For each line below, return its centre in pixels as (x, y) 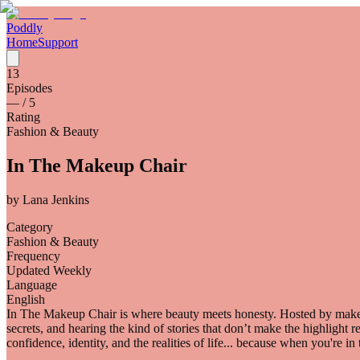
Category (30, 227)
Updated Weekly (49, 270)
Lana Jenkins (56, 199)
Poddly (25, 28)
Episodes (29, 88)
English (26, 299)
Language (32, 284)
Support (58, 42)
